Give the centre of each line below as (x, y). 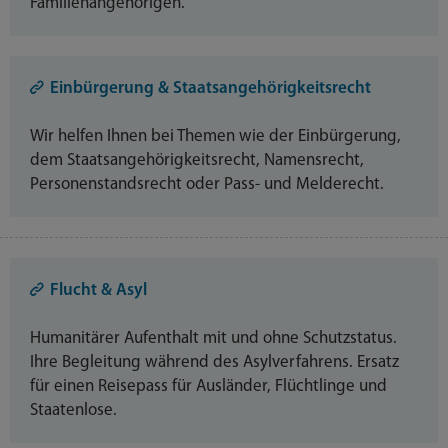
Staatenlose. (73, 410)
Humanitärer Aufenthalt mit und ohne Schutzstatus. (213, 338)
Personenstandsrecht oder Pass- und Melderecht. (207, 184)
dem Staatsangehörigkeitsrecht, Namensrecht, (197, 160)
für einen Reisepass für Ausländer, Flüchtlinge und (208, 386)
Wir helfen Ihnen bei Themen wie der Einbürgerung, (215, 136)
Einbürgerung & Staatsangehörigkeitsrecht (210, 88)
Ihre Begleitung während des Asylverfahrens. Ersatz (214, 362)
